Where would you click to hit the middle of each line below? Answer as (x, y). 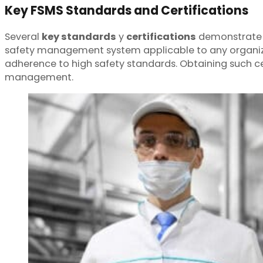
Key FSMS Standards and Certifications (127, 11)
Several (23, 36)
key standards (79, 36)
